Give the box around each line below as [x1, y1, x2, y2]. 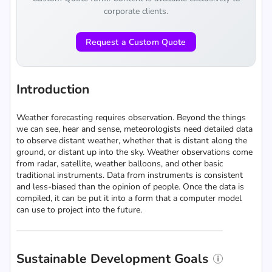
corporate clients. [104, 5, 168, 17]
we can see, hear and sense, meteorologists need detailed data [16, 123, 253, 135]
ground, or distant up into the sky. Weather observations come [16, 146, 253, 158]
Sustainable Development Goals [16, 250, 209, 267]
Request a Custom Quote [86, 36, 186, 48]
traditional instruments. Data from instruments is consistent [16, 169, 243, 181]
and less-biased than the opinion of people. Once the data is [16, 181, 244, 192]
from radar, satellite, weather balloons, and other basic [16, 158, 223, 169]
